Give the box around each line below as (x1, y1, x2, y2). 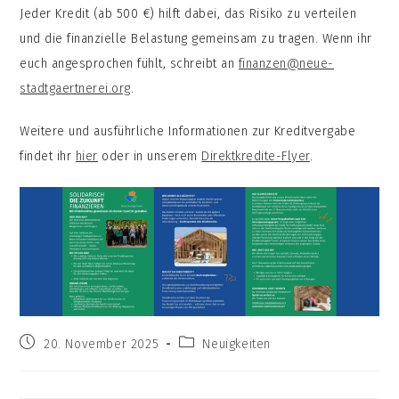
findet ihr (20, 148, 76, 164)
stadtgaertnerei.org (20, 80, 131, 96)
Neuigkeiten (202, 336, 272, 352)
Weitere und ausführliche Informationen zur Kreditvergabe (20, 123, 356, 139)
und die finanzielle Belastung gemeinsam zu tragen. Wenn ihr (20, 30, 372, 46)
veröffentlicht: (19, 350, 109, 366)
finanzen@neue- (238, 55, 334, 71)
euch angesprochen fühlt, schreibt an (20, 55, 239, 71)
